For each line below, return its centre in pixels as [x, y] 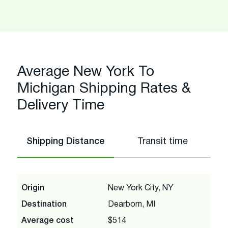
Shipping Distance [66, 141]
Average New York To [86, 72]
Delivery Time [61, 106]
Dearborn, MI [132, 204]
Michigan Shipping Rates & [104, 89]
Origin [33, 188]
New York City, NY [141, 188]
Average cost [48, 221]
